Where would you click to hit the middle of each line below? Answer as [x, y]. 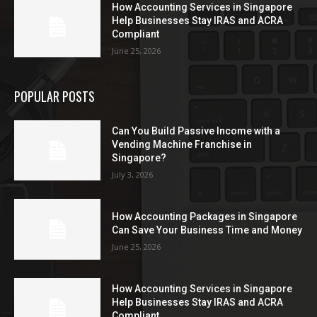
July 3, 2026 [133, 174]
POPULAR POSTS [54, 96]
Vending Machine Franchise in [182, 144]
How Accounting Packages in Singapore [205, 216]
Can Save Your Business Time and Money [207, 230]
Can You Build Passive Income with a [196, 131]
